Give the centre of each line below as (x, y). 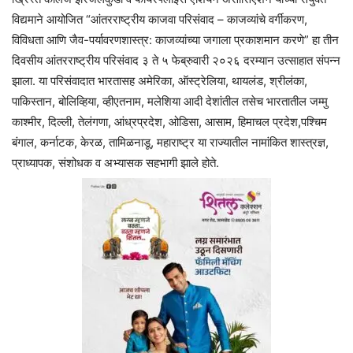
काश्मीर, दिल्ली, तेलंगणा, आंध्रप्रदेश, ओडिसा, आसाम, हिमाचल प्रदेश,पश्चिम (169, 122)
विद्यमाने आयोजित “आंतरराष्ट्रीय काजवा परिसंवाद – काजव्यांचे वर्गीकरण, (160, 20)
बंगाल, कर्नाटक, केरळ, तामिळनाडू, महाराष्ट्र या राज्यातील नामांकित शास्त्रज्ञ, (170, 143)
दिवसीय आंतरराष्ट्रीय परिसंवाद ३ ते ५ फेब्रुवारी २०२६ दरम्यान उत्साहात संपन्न (176, 61)
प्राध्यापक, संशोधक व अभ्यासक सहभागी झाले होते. (115, 163)
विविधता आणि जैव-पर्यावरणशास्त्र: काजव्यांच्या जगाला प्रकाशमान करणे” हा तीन (175, 40)
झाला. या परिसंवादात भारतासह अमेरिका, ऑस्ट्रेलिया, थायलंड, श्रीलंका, (160, 81)
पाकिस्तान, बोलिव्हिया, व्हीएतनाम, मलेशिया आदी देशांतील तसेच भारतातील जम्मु (170, 102)
